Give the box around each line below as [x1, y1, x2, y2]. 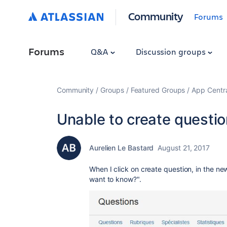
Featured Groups [130, 86, 185, 94]
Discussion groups [135, 46, 208, 57]
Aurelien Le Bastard [89, 143, 154, 152]
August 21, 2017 [158, 143, 210, 152]
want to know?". [89, 175, 141, 183]
